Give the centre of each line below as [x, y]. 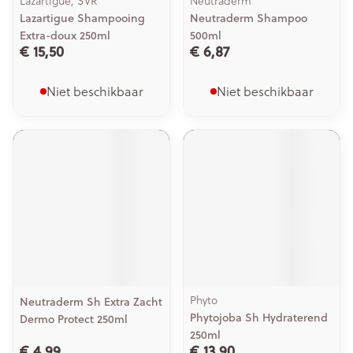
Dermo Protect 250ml [74, 319]
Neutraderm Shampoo [249, 18]
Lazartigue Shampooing [82, 18]
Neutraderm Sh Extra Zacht [91, 302]
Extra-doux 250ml [65, 35]
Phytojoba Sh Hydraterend [259, 318]
